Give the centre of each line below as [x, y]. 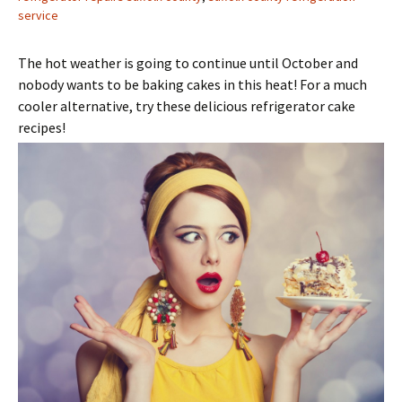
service [38, 15]
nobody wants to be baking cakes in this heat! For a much [192, 84]
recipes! [42, 127]
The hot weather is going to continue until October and [188, 62]
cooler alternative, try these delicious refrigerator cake [187, 105]
